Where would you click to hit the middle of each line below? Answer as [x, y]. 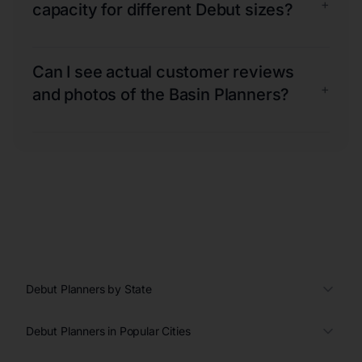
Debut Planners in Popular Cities [108, 330]
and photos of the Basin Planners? [161, 94]
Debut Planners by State [89, 288]
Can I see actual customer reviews [164, 72]
